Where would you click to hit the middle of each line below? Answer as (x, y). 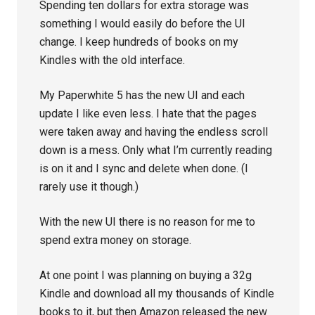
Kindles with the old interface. (112, 60)
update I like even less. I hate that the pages (148, 113)
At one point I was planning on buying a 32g (146, 275)
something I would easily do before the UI (143, 23)
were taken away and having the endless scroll (154, 131)
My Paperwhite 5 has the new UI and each (142, 95)
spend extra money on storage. (116, 240)
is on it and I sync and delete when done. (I (144, 168)
